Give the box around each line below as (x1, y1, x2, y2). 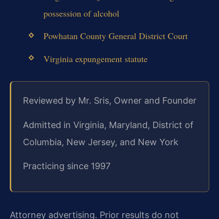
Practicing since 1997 (23, 160, 110, 171)
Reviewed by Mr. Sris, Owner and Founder (23, 95, 197, 106)
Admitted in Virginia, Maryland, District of (23, 119, 194, 130)
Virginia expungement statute (43, 52, 148, 65)
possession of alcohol (43, 7, 119, 20)
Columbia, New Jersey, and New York (23, 136, 178, 147)
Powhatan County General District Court (43, 30, 188, 42)
